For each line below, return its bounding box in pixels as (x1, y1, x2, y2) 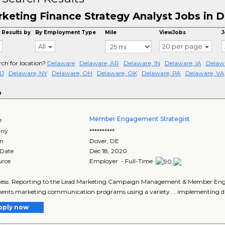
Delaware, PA (141, 69, 181, 77)
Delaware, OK (96, 69, 137, 77)
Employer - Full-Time (89, 157, 155, 165)
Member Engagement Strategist (89, 115, 190, 123)
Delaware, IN (123, 59, 160, 67)
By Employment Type (35, 29, 96, 36)
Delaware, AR (79, 59, 119, 67)
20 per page (162, 42, 203, 50)
